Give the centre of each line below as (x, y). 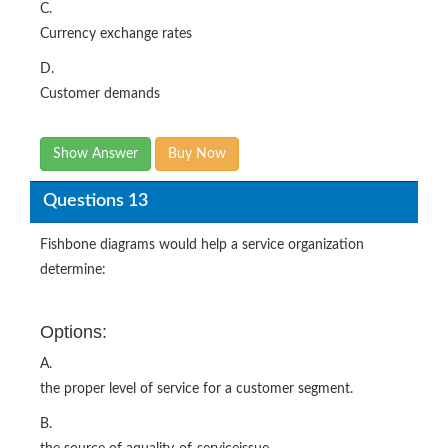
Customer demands (100, 93)
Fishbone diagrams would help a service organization (202, 244)
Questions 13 (95, 201)
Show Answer (95, 153)
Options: (73, 331)
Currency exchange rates (116, 33)
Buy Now (197, 153)
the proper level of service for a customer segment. (196, 388)
